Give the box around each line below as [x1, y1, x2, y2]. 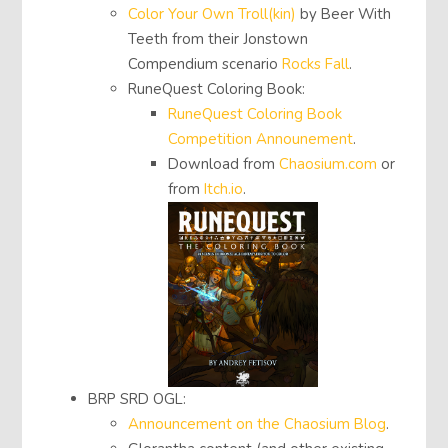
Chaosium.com [279, 153, 378, 174]
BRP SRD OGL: [88, 389, 187, 410]
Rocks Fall [282, 53, 350, 74]
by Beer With [296, 3, 392, 24]
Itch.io [204, 178, 244, 199]
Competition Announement [168, 128, 354, 149]
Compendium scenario [128, 53, 283, 74]
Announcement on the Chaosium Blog [128, 414, 387, 435]
